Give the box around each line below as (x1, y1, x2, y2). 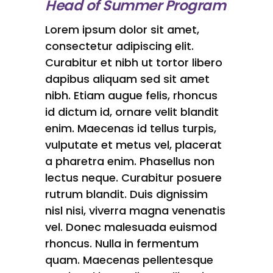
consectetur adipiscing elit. (45, 38, 194, 54)
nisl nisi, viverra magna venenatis (45, 203, 225, 219)
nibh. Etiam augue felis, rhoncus (45, 88, 218, 104)
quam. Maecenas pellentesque (45, 252, 213, 268)
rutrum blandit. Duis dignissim (45, 186, 208, 202)
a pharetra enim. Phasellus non (45, 154, 214, 169)
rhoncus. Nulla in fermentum (45, 236, 199, 252)
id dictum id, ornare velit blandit (45, 104, 219, 120)
